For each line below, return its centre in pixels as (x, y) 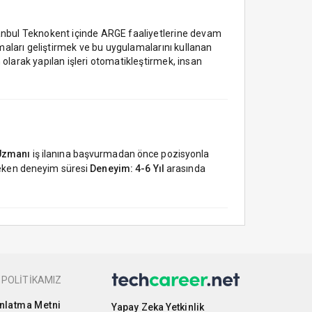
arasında (185, 168)
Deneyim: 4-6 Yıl (127, 168)
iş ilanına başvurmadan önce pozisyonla (120, 154)
